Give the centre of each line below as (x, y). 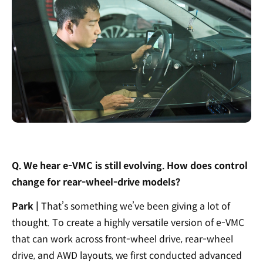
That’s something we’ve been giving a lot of (134, 206)
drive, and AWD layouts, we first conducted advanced (127, 255)
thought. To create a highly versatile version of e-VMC (128, 222)
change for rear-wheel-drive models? (96, 182)
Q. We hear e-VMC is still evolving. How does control (130, 166)
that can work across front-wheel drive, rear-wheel (123, 239)
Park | (25, 206)
